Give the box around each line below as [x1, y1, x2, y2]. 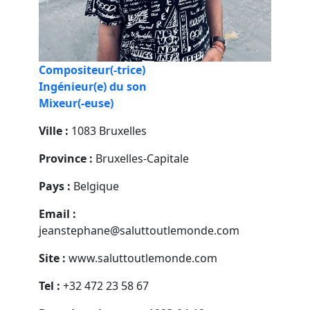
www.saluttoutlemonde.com [69, 250, 217, 266]
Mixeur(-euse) [39, 95, 113, 111]
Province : [39, 150, 93, 166]
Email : [39, 206, 76, 221]
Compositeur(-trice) [39, 62, 145, 77]
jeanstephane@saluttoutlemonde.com [39, 222, 239, 238]
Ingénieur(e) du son [39, 78, 147, 94]
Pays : [39, 178, 71, 194]
